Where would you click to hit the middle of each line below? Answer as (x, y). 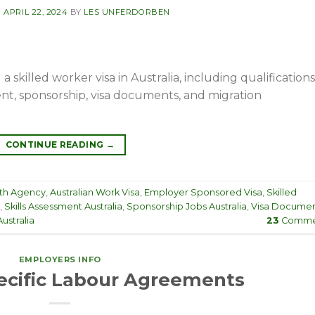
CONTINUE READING (56, 145)
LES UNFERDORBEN (127, 12)
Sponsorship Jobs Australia (187, 207)
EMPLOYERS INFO (60, 260)
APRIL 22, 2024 (36, 12)
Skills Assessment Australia (63, 207)
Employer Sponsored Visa (203, 193)
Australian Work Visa (95, 193)
